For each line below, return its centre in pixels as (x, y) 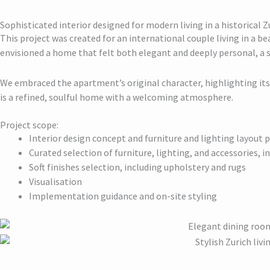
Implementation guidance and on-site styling (123, 196)
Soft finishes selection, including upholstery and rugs (137, 167)
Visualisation (55, 182)
